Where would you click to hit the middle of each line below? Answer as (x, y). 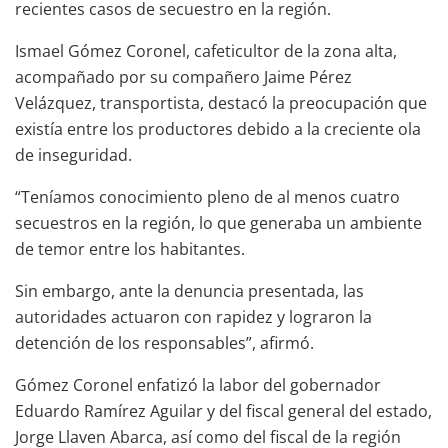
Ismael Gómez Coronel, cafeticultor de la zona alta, (206, 51)
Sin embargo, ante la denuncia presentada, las (189, 291)
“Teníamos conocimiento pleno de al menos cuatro (207, 197)
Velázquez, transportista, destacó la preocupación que (221, 103)
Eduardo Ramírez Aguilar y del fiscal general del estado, (223, 411)
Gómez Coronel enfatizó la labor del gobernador (198, 385)
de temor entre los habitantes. (130, 249)
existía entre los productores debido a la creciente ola (218, 129)
